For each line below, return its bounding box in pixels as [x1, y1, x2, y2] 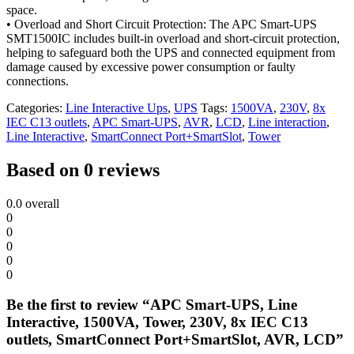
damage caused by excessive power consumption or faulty [6, 59, 296, 73]
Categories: [6, 100, 66, 115]
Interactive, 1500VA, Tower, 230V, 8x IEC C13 [6, 314, 308, 331]
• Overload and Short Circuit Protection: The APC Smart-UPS [6, 17, 317, 31]
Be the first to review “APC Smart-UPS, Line [6, 296, 297, 314]
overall [22, 196, 59, 210]
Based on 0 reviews [6, 159, 160, 180]
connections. [6, 73, 69, 88]
